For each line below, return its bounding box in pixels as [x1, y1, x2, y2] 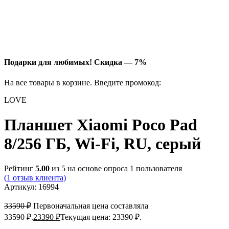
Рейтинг [4, 164, 35, 173]
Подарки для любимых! [4, 58, 94, 67]
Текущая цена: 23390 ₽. [60, 213, 142, 222]
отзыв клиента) [11, 173, 66, 182]
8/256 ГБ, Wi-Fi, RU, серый [4, 134, 201, 153]
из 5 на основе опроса [50, 164, 130, 173]
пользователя [134, 164, 182, 173]
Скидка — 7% [94, 58, 147, 67]
